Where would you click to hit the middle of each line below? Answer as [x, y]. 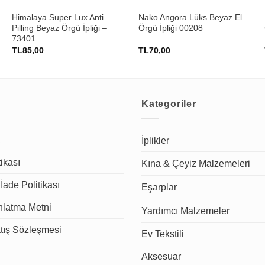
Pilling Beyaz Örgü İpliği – [60, 28]
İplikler [155, 140]
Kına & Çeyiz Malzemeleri [196, 164]
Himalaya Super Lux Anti [58, 17]
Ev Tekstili [163, 234]
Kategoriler [169, 104]
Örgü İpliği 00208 [170, 28]
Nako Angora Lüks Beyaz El [190, 17]
